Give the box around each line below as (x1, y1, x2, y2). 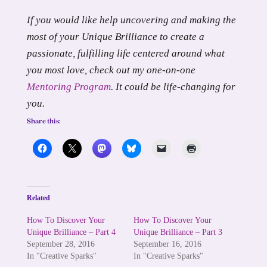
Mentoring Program (26, 81, 111, 93)
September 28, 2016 (26, 240, 95, 249)
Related (26, 194, 50, 203)
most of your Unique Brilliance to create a (26, 31, 204, 43)
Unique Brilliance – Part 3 (133, 228, 222, 237)
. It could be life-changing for (110, 81, 235, 93)
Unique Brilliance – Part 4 (26, 228, 116, 237)
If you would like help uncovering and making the (26, 14, 236, 26)
